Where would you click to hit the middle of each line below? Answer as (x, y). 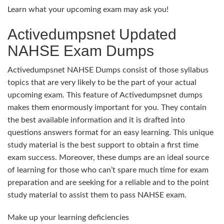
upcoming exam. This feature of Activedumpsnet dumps (105, 95)
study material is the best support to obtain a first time (103, 145)
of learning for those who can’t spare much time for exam (108, 170)
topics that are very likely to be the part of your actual (102, 82)
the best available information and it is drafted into (96, 120)
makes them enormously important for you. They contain (107, 107)
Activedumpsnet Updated (92, 34)
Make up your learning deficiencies (68, 217)
